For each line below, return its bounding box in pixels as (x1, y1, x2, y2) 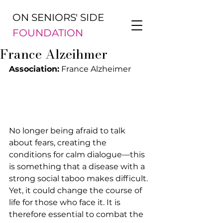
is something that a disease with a (9, 161, 147, 171)
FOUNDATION (12, 27, 83, 39)
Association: (9, 64, 59, 74)
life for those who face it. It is (9, 197, 122, 207)
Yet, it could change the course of (9, 185, 144, 195)
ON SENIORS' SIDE (12, 11, 104, 23)
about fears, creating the (9, 137, 109, 147)
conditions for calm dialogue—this (9, 149, 147, 159)
